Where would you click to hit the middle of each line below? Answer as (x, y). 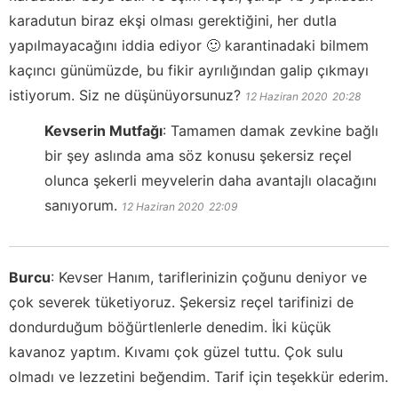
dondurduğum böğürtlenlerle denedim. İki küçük (170, 326)
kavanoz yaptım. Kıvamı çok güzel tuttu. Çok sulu (176, 351)
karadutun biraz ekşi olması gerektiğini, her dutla (173, 20)
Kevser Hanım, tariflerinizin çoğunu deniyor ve (213, 277)
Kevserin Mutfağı (103, 130)
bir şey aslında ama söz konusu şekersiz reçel (198, 155)
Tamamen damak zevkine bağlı (275, 130)
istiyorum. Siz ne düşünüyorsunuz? (125, 95)
